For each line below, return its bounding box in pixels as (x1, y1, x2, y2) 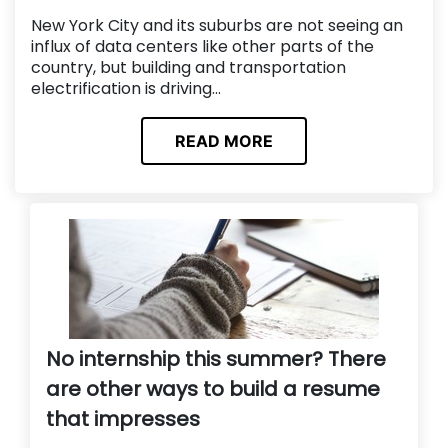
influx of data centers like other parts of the (31, 34, 374, 58)
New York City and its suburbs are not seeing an (31, 13, 403, 37)
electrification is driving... (31, 76, 221, 100)
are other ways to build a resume (46, 375, 380, 404)
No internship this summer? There (46, 345, 386, 374)
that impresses (46, 405, 200, 434)
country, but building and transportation (31, 55, 346, 79)
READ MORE (175, 131, 273, 152)
